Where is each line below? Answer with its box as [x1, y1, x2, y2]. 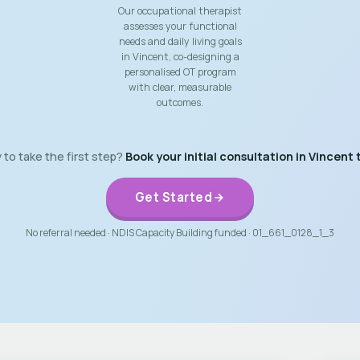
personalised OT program [124, 65, 236, 79]
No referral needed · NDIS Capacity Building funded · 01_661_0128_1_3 [26, 226, 334, 239]
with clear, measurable [129, 80, 231, 94]
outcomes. [157, 96, 203, 109]
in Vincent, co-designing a [121, 50, 239, 63]
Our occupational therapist [118, 4, 242, 18]
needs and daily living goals [118, 35, 242, 48]
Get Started [134, 189, 213, 206]
